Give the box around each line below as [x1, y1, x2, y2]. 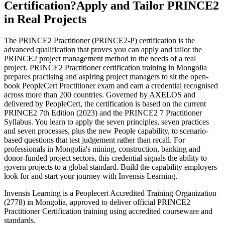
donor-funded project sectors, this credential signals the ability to [4, 153, 207, 162]
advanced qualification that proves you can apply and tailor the [4, 45, 202, 54]
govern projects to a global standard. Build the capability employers [4, 162, 217, 171]
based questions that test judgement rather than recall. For [4, 135, 185, 144]
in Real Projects [4, 13, 86, 26]
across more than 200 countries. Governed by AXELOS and [4, 90, 195, 99]
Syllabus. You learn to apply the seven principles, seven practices [4, 117, 209, 126]
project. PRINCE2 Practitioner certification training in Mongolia [4, 63, 207, 72]
